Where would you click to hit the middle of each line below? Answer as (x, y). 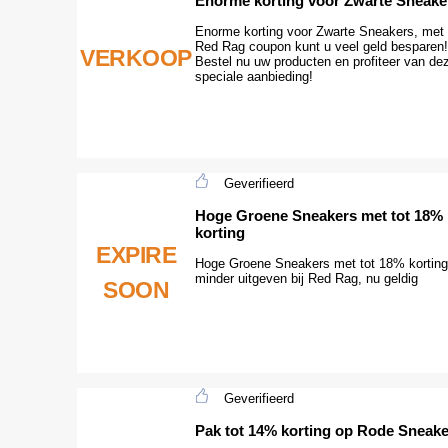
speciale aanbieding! (254, 76)
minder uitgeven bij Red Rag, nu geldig (306, 278)
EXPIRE (136, 255)
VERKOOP (136, 57)
